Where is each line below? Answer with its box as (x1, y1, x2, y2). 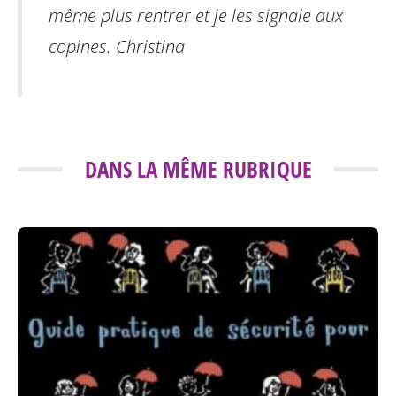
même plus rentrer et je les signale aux (49, 3, 343, 27)
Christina (116, 34, 185, 58)
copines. (49, 34, 116, 58)
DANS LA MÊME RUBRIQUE (84, 153, 312, 184)
